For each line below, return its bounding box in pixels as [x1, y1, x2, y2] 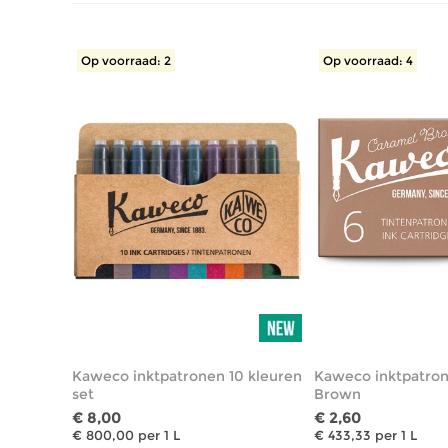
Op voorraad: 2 [81, 52, 171, 68]
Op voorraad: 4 [323, 52, 414, 68]
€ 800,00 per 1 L [72, 426, 180, 443]
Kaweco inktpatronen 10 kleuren [72, 366, 302, 385]
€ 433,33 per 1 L [314, 426, 418, 443]
